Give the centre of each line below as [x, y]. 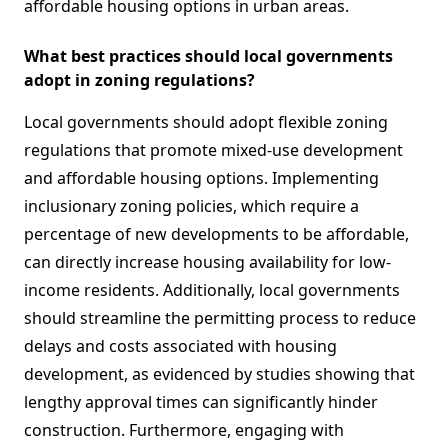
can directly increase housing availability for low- [207, 262]
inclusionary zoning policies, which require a [191, 206]
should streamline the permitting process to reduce [220, 318]
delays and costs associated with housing [180, 346]
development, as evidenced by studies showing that [219, 374]
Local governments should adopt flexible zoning [206, 122]
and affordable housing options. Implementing [201, 178]
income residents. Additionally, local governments [212, 290]
